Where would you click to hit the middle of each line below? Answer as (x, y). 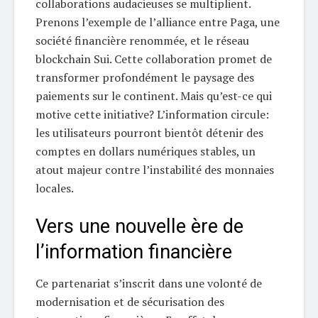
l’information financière (134, 252)
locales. (55, 188)
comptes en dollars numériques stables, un (146, 152)
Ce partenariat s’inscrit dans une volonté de (149, 284)
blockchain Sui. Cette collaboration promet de (154, 59)
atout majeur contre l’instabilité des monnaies (155, 170)
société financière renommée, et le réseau (142, 41)
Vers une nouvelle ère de (139, 226)
